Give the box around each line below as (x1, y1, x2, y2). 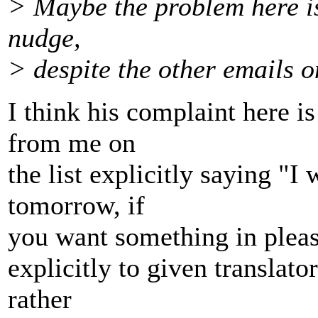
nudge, (8, 23, 81, 53)
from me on (8, 128, 136, 158)
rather (8, 284, 72, 314)
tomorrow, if (8, 190, 145, 221)
